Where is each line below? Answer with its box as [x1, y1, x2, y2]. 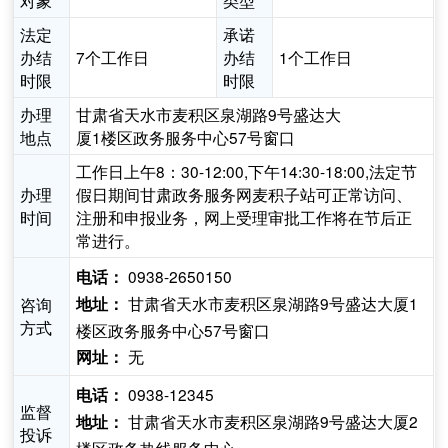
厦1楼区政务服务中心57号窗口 [76, 126, 296, 149]
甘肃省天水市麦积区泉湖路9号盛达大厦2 [124, 410, 419, 433]
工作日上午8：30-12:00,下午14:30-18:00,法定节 [76, 160, 418, 183]
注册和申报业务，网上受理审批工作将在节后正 [76, 206, 413, 229]
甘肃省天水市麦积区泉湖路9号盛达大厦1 [124, 292, 419, 315]
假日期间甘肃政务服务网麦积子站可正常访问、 [76, 183, 413, 206]
